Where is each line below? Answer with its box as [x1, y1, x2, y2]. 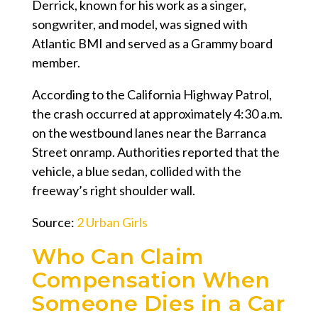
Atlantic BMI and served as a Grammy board [32, 35, 273, 52]
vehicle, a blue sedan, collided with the [32, 163, 241, 180]
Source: [32, 214, 77, 231]
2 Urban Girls [77, 214, 148, 231]
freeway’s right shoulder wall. [32, 182, 195, 199]
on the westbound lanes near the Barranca [32, 125, 266, 141]
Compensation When [32, 267, 270, 294]
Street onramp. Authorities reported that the [32, 144, 280, 160]
